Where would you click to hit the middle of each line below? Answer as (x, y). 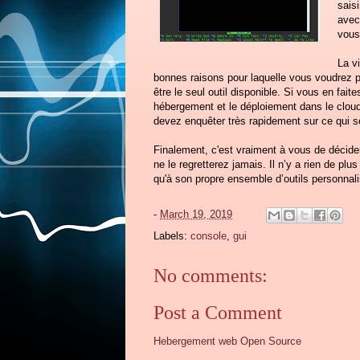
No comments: (211, 275)
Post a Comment (218, 313)
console (209, 235)
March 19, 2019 (196, 214)
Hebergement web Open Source (227, 342)
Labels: (172, 235)
